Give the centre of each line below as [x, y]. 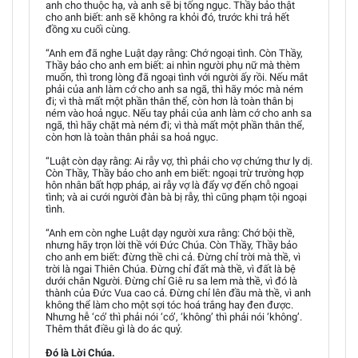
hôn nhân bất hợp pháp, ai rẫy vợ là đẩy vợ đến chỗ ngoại [172, 185]
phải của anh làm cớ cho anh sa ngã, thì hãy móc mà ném [174, 89]
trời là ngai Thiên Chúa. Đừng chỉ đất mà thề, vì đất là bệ [171, 269]
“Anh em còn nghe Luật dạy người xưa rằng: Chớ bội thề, [170, 233]
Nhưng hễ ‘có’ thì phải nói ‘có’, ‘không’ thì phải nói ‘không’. [174, 317]
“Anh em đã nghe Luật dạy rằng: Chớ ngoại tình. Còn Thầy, [174, 53]
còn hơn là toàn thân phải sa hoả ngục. [132, 137]
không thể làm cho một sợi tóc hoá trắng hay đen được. [169, 305]
